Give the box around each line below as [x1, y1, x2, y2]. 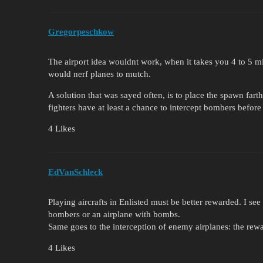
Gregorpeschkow [48, 26, 114, 36]
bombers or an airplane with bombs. [48, 210, 180, 220]
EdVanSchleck [48, 167, 103, 177]
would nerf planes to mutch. [48, 69, 151, 79]
